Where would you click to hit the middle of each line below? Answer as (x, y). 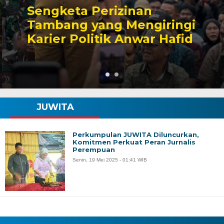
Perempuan (94, 149)
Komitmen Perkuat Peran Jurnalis (134, 142)
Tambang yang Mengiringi (109, 25)
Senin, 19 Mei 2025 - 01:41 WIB (110, 160)
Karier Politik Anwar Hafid (108, 39)
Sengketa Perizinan (87, 11)
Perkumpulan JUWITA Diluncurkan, (136, 134)
